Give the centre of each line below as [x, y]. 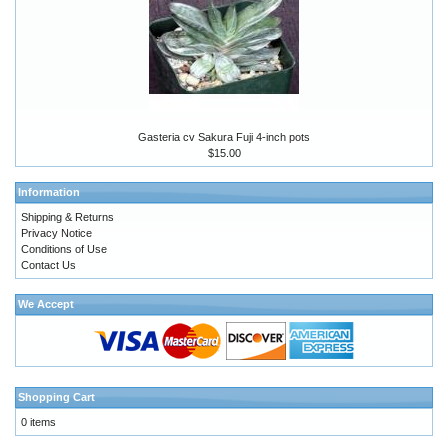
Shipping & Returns [67, 217]
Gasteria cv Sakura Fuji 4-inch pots [224, 137]
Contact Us [48, 265]
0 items [38, 422]
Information [49, 192]
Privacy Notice [56, 233]
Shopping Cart [56, 397]
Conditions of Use [64, 249]
